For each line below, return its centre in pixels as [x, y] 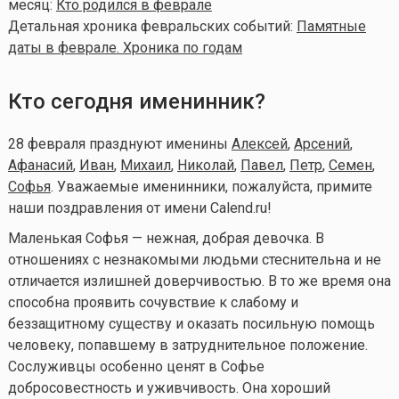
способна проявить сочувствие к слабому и [153, 302]
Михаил [145, 165]
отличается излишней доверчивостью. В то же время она [199, 281]
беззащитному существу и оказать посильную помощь [191, 323]
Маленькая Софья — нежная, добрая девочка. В [166, 238]
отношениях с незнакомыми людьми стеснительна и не [194, 259]
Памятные [331, 26]
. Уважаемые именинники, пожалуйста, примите [211, 186]
